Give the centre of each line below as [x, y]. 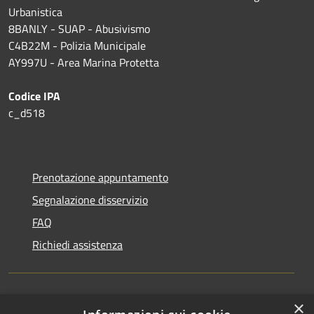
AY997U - [32, 62]
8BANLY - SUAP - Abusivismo [79, 28]
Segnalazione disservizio [90, 199]
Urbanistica [35, 12]
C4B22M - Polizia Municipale [77, 45]
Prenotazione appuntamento [100, 177]
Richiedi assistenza [77, 244]
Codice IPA [36, 96]
